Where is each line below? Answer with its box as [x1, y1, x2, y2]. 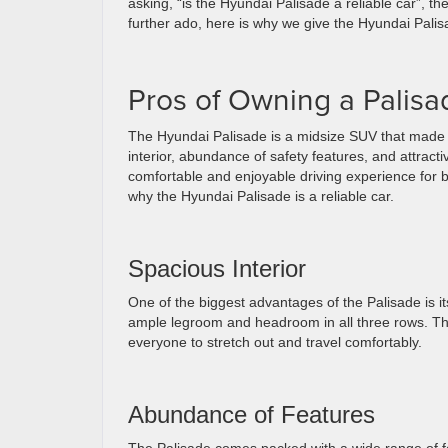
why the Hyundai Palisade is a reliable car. [128, 188, 394, 204]
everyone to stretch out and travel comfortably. [128, 334, 422, 350]
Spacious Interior [128, 255, 306, 282]
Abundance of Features [128, 401, 382, 428]
